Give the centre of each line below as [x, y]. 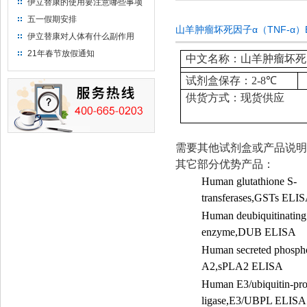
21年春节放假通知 [61, 53]
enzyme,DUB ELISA [249, 232]
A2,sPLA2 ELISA [242, 266]
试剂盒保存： [219, 81]
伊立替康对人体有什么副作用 [81, 36]
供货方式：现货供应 [235, 98]
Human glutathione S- [249, 181]
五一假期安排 [52, 19]
